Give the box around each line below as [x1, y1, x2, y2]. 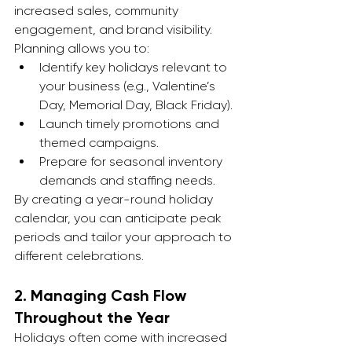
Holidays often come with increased [14, 330, 230, 345]
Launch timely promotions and [39, 116, 222, 131]
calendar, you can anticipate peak [14, 211, 225, 225]
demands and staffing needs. [39, 173, 215, 188]
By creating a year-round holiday [14, 192, 216, 207]
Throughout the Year [14, 308, 170, 327]
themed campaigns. [39, 135, 159, 150]
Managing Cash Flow [31, 286, 190, 305]
